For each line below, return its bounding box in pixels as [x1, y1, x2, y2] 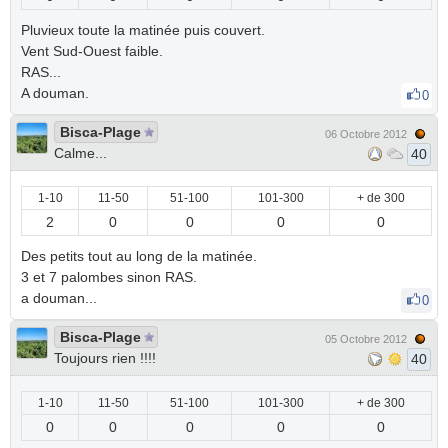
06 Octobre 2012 [325, 128, 407, 140]
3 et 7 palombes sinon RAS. [21, 269, 197, 285]
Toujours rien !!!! [54, 350, 156, 366]
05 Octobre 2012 [325, 333, 407, 345]
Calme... [54, 145, 107, 161]
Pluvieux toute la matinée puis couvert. [21, 22, 265, 38]
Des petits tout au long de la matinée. [21, 248, 257, 264]
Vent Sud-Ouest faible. [21, 43, 163, 59]
